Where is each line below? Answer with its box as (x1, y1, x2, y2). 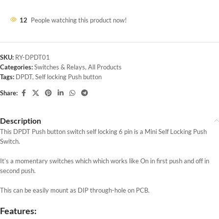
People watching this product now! (31, 16, 127, 24)
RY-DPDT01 (15, 53, 50, 61)
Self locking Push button (35, 72, 102, 81)
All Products (88, 63, 122, 71)
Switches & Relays (34, 63, 85, 71)
